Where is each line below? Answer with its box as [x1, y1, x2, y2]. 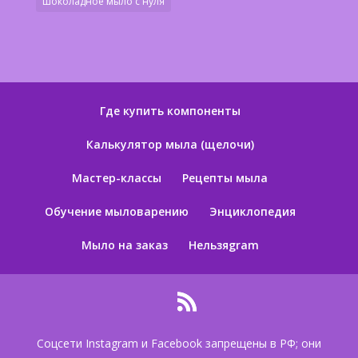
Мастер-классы [72, 169, 162, 185]
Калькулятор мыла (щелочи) [86, 136, 254, 152]
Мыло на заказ [81, 237, 168, 253]
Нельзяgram [188, 237, 259, 253]
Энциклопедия [209, 203, 296, 219]
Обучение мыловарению [44, 203, 189, 219]
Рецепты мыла [182, 169, 268, 185]
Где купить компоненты [99, 102, 241, 118]
